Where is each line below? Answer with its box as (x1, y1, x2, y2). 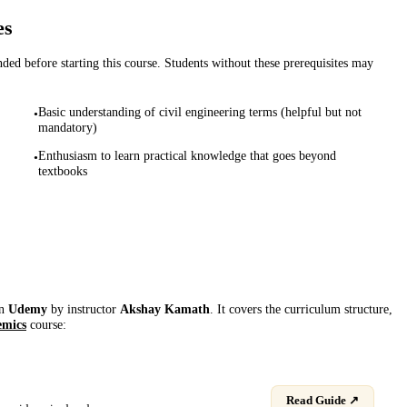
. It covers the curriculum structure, (210, 301, 392, 316)
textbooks (37, 163, 87, 178)
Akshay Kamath (120, 301, 210, 316)
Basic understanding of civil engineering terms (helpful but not (37, 104, 362, 120)
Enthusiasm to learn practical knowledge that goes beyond (37, 147, 336, 163)
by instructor (47, 301, 116, 316)
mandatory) (37, 120, 97, 135)
